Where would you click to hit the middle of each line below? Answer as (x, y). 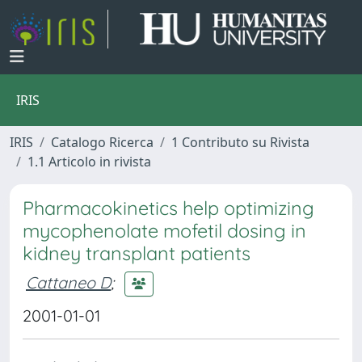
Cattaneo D (68, 282)
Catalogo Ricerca (102, 142)
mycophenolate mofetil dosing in (164, 231)
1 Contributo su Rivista (240, 142)
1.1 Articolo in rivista (89, 162)
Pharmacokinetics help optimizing (168, 208)
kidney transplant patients (137, 253)
